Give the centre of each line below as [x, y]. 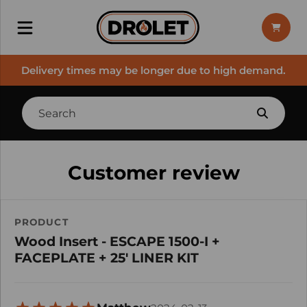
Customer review [153, 173]
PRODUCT [41, 222]
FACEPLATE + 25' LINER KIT [107, 258]
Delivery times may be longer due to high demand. [153, 70]
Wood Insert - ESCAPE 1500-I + [117, 241]
